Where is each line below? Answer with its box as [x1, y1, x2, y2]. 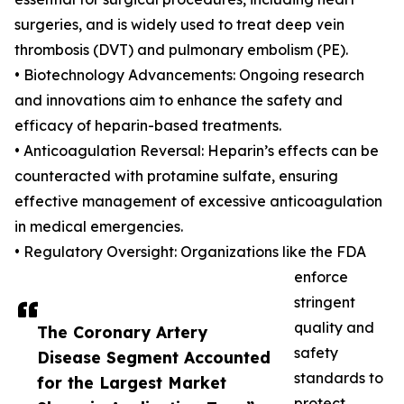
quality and [294, 318, 374, 337]
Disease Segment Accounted [37, 347, 271, 368]
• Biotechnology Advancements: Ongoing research [14, 66, 364, 85]
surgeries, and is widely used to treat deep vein [14, 15, 344, 34]
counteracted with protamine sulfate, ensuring [14, 167, 338, 186]
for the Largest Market [37, 372, 226, 393]
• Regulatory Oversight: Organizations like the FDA [14, 243, 366, 262]
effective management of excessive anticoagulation [14, 192, 382, 211]
